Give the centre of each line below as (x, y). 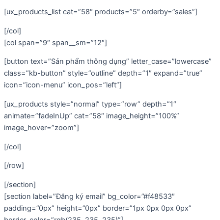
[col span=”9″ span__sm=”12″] (55, 42)
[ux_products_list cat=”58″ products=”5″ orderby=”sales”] (101, 12)
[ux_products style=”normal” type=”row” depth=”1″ (90, 104)
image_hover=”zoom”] (41, 127)
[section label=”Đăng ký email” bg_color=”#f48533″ (89, 196)
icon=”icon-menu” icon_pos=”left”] (63, 85)
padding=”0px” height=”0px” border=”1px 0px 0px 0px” (98, 208)
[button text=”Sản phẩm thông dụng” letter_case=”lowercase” (108, 62)
